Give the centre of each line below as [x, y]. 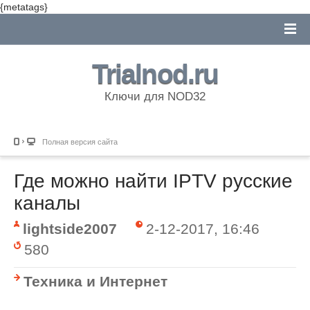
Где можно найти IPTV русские [153, 181]
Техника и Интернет [95, 281]
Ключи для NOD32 [155, 97]
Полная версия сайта [80, 142]
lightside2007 [70, 228]
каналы [47, 203]
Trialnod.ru [155, 74]
